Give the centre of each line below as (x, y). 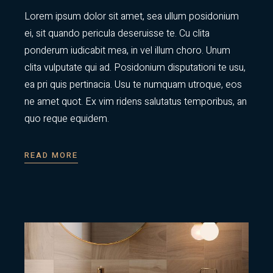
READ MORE (51, 155)
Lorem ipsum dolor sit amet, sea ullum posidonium (132, 16)
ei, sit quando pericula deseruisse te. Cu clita (117, 33)
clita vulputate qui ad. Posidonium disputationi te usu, (135, 67)
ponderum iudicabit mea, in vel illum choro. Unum (128, 50)
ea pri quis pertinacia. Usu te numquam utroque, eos (133, 84)
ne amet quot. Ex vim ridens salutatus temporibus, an (136, 101)
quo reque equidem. (67, 119)
